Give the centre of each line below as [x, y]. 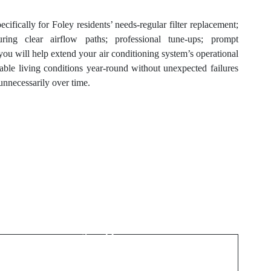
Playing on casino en [133, 227]
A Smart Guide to [133, 207]
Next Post [133, 184]
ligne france [133, 247]
